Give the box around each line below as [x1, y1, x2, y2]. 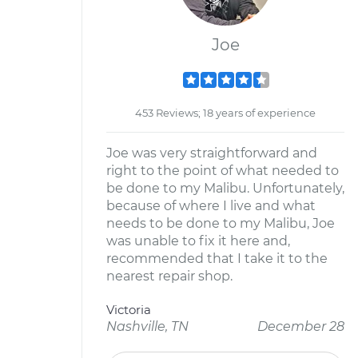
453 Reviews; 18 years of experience [135, 106, 316, 119]
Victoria [106, 302, 151, 317]
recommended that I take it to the [106, 251, 328, 266]
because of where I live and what [106, 198, 316, 213]
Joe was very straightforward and [106, 145, 317, 161]
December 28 [257, 319, 344, 334]
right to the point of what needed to [106, 163, 339, 178]
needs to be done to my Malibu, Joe [106, 216, 335, 231]
